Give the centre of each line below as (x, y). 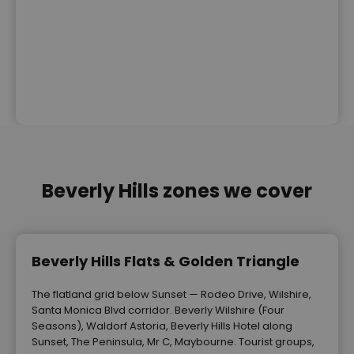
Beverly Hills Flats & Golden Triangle (166, 261)
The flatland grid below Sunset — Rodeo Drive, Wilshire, (171, 294)
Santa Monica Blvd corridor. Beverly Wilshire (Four (158, 310)
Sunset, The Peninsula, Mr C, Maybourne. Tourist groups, (173, 341)
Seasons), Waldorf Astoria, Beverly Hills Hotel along (162, 326)
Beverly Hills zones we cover (177, 190)
